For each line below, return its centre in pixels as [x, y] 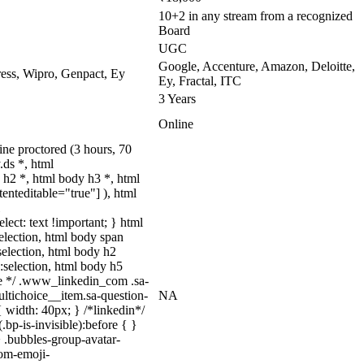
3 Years [177, 99]
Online [176, 124]
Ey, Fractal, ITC [200, 81]
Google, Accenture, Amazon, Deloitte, [257, 66]
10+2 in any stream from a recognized [256, 16]
